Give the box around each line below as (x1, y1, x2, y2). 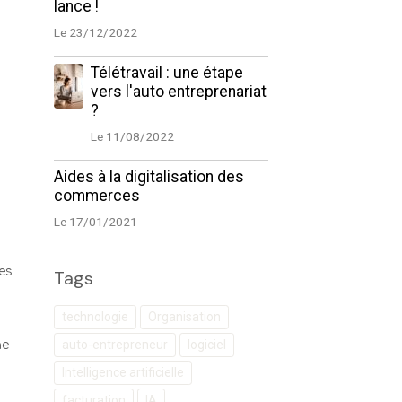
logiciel (187, 337, 226, 352)
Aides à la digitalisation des (53, 168, 244, 186)
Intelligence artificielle (61, 365, 184, 380)
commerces (53, 187, 140, 205)
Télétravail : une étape (90, 64, 243, 82)
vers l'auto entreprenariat (90, 83, 267, 100)
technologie (61, 310, 128, 324)
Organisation (147, 310, 221, 324)
